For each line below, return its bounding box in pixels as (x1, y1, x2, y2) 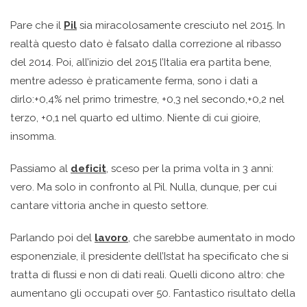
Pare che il (10, 19, 64, 32)
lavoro (95, 232, 128, 245)
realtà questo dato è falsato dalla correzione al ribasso (10, 38, 282, 51)
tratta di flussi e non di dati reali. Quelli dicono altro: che (10, 269, 284, 282)
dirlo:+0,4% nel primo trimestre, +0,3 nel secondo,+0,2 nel (10, 93, 284, 106)
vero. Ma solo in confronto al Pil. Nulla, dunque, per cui (10, 181, 277, 194)
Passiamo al (10, 162, 71, 175)
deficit (71, 162, 106, 175)
